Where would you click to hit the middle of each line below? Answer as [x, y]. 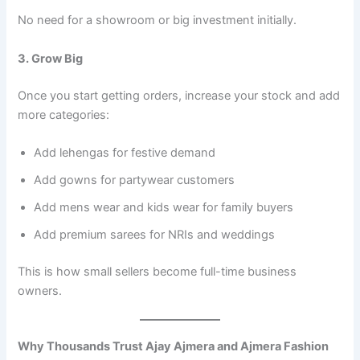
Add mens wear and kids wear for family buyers [164, 207]
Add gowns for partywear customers [135, 180]
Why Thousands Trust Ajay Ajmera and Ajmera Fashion [174, 347]
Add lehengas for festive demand [125, 153]
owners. [40, 290]
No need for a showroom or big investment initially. [157, 20]
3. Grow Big [51, 58]
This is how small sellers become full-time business [157, 271]
